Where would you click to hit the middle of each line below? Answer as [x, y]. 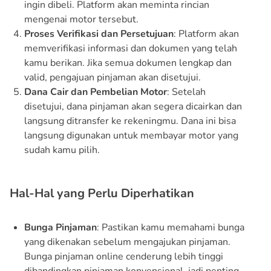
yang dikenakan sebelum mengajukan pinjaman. [127, 242]
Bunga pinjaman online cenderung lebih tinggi [124, 256]
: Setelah [186, 92]
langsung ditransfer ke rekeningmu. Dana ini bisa [130, 121]
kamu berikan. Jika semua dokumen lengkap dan [128, 63]
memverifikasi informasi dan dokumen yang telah [131, 48]
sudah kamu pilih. [62, 150]
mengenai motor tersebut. [81, 19]
